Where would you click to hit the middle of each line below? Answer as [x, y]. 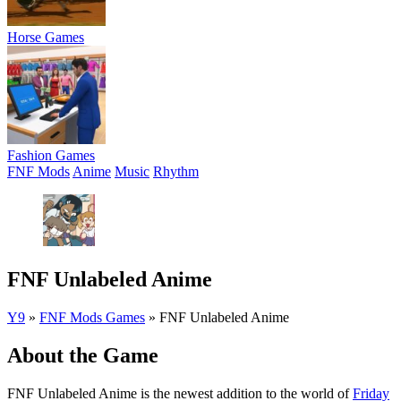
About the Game [83, 355]
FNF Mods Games [92, 317]
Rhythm [176, 171]
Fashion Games [51, 155]
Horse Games [46, 37]
